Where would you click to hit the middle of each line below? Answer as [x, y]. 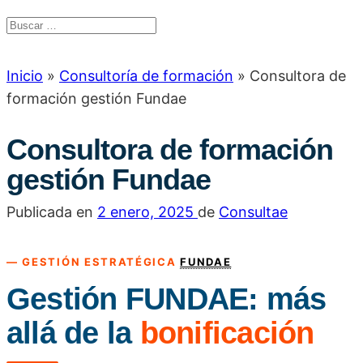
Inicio [25, 76]
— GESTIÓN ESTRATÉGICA [94, 261]
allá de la [73, 333]
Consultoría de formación [146, 76]
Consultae [253, 211]
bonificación [227, 333]
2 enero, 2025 [145, 211]
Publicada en [52, 211]
